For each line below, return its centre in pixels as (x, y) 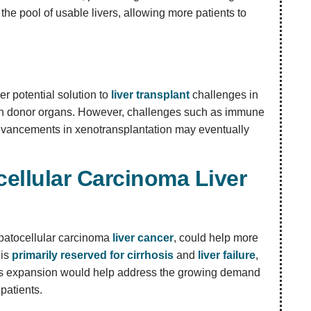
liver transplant (151, 94)
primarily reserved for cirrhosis (93, 255)
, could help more (216, 238)
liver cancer (143, 238)
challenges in (224, 94)
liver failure (227, 255)
